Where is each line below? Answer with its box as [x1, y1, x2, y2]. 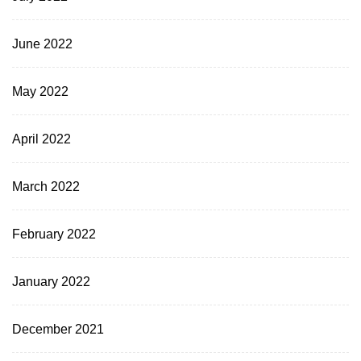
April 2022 [12, 131, 71, 147]
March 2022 [12, 179, 80, 194]
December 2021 [12, 322, 104, 337]
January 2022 [12, 274, 90, 289]
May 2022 [12, 84, 68, 99]
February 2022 [12, 226, 96, 242]
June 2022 [12, 36, 73, 52]
